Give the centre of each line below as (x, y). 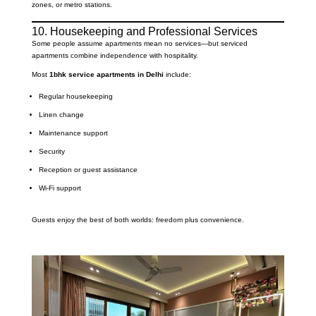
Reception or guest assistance (88, 170)
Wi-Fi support (60, 188)
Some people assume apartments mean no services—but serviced (139, 44)
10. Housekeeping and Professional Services (144, 32)
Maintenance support (73, 133)
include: (177, 75)
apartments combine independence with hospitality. (115, 56)
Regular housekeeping (75, 97)
